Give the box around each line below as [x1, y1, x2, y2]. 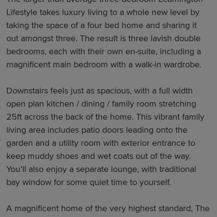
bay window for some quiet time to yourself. [6, 177, 171, 188]
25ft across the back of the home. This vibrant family [6, 111, 205, 123]
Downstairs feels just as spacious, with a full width [6, 85, 193, 96]
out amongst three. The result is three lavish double [6, 33, 201, 44]
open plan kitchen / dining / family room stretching [6, 98, 197, 109]
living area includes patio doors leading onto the [6, 124, 188, 136]
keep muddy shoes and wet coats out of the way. [6, 151, 191, 162]
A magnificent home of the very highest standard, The [6, 203, 210, 214]
